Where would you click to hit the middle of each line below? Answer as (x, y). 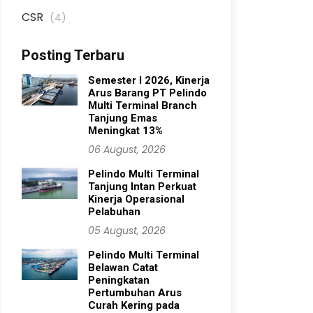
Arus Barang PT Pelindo (147, 93)
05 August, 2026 (127, 231)
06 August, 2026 (127, 150)
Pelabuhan (114, 212)
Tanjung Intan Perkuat (142, 187)
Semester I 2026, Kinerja (149, 80)
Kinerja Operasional (136, 199)
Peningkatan (119, 280)
